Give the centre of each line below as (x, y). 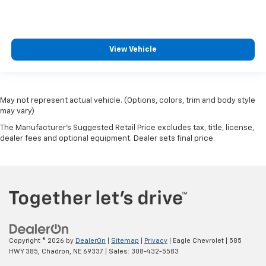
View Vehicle (133, 50)
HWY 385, (24, 252)
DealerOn (91, 241)
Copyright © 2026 (37, 241)
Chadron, (56, 252)
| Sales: (117, 252)
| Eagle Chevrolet (196, 241)
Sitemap (125, 241)
